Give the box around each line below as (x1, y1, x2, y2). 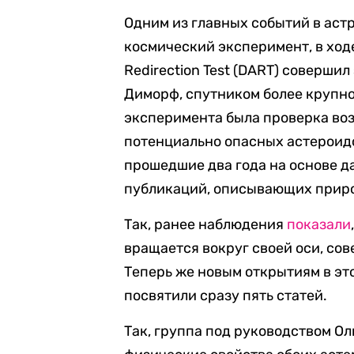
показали (287, 216, 352, 233)
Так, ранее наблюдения (124, 216, 288, 233)
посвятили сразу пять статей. (124, 287, 328, 304)
